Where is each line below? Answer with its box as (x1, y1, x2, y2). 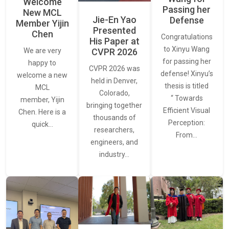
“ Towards (170, 94, 203, 103)
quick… (31, 120, 53, 128)
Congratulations (161, 33, 213, 41)
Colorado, (99, 88, 130, 97)
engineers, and (90, 138, 139, 146)
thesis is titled (165, 82, 209, 90)
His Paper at (89, 35, 140, 47)
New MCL (22, 7, 62, 18)
